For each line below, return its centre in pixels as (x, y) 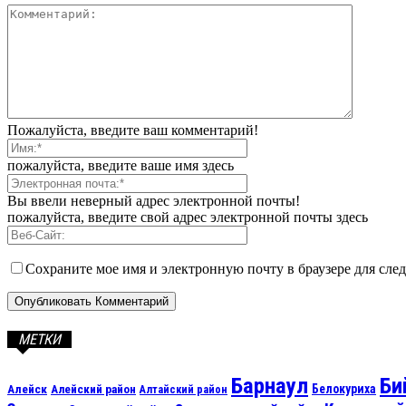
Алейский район (93, 389)
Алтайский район (184, 390)
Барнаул (270, 386)
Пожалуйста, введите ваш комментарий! (133, 130)
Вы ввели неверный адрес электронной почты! (154, 201)
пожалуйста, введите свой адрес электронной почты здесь (188, 217)
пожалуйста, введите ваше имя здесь (121, 165)
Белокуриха (344, 389)
